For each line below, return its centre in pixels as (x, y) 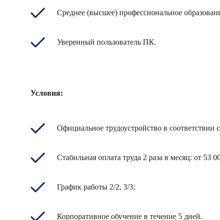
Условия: (47, 93)
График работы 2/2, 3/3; (96, 187)
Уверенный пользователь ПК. (107, 42)
